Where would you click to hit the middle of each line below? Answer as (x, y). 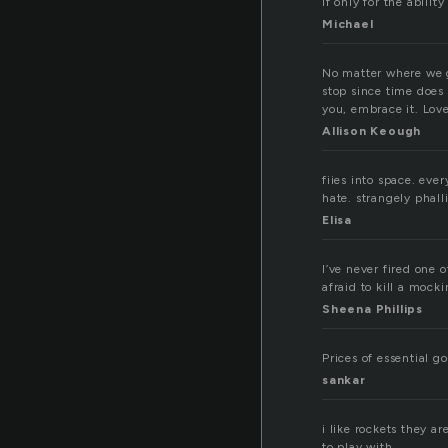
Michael (348, 24)
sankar (344, 380)
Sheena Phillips (372, 309)
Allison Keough (372, 131)
